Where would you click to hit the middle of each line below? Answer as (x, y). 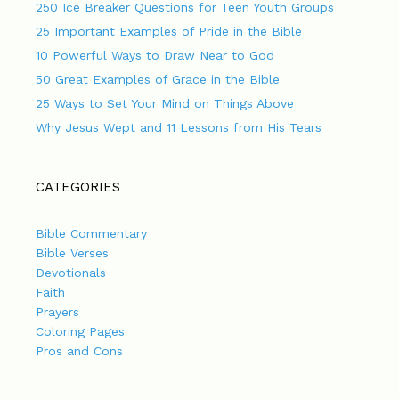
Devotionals (71, 273)
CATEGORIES (78, 187)
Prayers (57, 312)
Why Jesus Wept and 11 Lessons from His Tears (179, 128)
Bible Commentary (91, 234)
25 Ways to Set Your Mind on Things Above (165, 104)
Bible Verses (72, 253)
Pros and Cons (79, 351)
